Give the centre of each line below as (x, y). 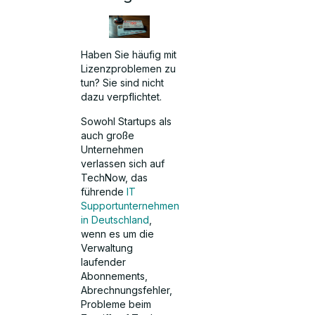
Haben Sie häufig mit (129, 55)
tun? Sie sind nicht (123, 83)
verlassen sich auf (123, 163)
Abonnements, (115, 276)
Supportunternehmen (130, 205)
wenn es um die (118, 233)
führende (104, 191)
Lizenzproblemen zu (129, 69)
